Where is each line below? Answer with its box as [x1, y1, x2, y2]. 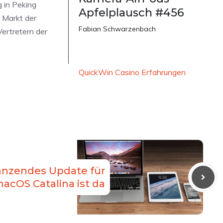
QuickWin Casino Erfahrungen [79, 67, 186, 78]
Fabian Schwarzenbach [79, 24, 156, 34]
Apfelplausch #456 [79, 6, 184, 20]
